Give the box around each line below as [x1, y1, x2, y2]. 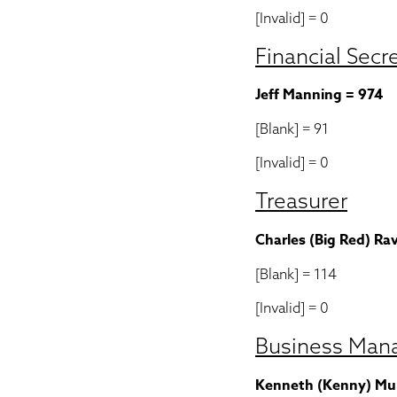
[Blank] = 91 [255, 120, 329, 137]
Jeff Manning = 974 [255, 84, 383, 105]
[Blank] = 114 [255, 265, 337, 283]
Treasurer [255, 187, 347, 214]
